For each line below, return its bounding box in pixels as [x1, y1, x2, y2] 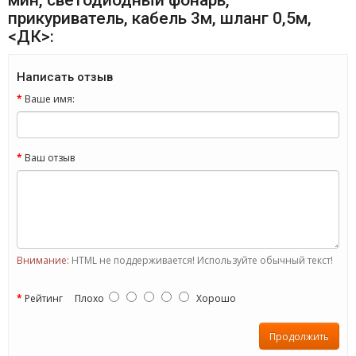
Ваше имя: [25, 92, 75, 106]
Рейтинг [25, 292, 63, 305]
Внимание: [17, 253, 69, 267]
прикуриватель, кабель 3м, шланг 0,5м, [8, 9, 311, 28]
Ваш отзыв [25, 151, 75, 164]
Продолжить [269, 329, 329, 343]
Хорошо [189, 292, 236, 305]
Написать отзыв [17, 70, 113, 84]
